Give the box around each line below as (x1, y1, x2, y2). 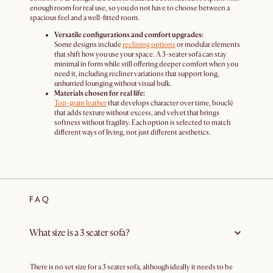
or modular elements (175, 40, 240, 50)
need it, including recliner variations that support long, (54, 69, 219, 79)
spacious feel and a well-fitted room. (30, 13, 140, 23)
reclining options (122, 40, 175, 50)
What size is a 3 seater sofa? (29, 226, 130, 239)
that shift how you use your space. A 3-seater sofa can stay (54, 50, 227, 60)
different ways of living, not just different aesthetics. (54, 128, 211, 138)
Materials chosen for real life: (54, 89, 145, 99)
